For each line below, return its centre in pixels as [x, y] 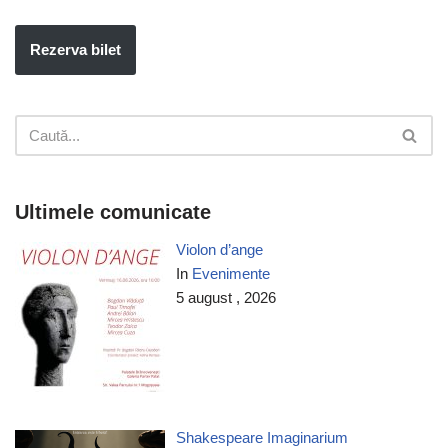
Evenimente [231, 273]
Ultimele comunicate [113, 211]
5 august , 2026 [226, 297]
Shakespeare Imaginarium [262, 437]
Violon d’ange [220, 249]
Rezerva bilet [75, 49]
